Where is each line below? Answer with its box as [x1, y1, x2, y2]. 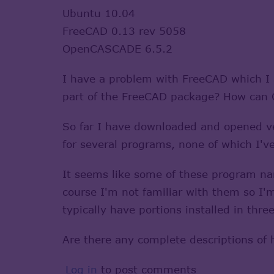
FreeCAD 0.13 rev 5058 [62, 24, 186, 37]
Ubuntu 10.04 [62, 6, 135, 20]
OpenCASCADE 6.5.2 [62, 42, 172, 55]
